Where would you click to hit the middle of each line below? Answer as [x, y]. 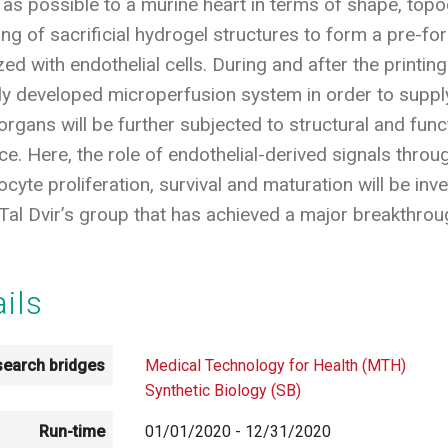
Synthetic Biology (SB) [223, 391]
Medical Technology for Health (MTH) [276, 366]
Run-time [72, 432]
